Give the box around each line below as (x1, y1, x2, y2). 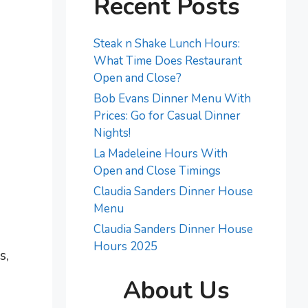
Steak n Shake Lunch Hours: (93, 36, 240, 52)
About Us (122, 274, 230, 307)
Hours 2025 (93, 239, 157, 254)
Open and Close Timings (93, 163, 221, 179)
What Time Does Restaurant (93, 53, 242, 69)
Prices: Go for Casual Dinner (93, 108, 241, 124)
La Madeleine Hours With (93, 146, 228, 162)
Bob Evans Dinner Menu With (93, 91, 251, 107)
